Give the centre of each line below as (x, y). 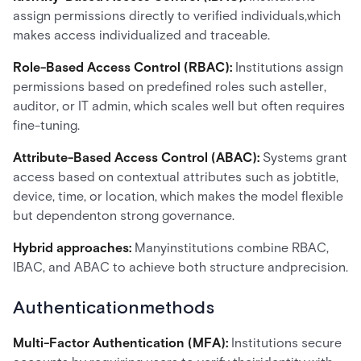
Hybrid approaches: (74, 248)
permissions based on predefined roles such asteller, (170, 87)
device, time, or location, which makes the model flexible (178, 196)
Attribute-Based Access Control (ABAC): (138, 158)
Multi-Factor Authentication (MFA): (120, 343)
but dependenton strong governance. (124, 216)
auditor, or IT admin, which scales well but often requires (179, 106)
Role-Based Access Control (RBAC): (124, 67)
